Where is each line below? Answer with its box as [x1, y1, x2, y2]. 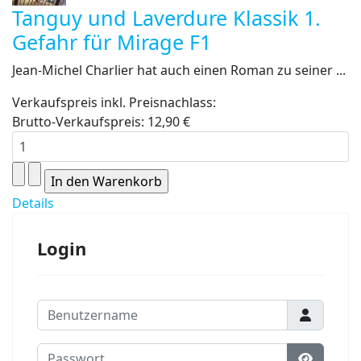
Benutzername [36, 300, 127, 317]
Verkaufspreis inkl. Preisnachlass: [12, 93, 216, 111]
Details [12, 194, 54, 212]
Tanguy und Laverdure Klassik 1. [12, 4, 321, 31]
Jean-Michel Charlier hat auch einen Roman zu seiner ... [12, 61, 346, 79]
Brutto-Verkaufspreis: [12, 113, 147, 131]
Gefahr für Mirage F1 [12, 28, 211, 56]
